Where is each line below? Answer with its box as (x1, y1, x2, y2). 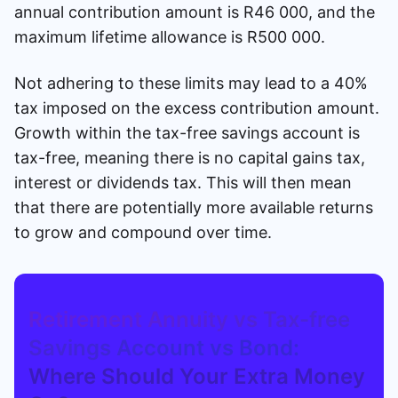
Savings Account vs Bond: (28, 334, 299, 361)
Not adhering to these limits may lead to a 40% (14, 73, 368, 92)
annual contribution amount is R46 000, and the (14, 2, 375, 21)
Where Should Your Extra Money (28, 362, 365, 389)
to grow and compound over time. (14, 222, 272, 242)
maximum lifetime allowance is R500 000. (14, 27, 325, 46)
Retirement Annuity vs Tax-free (28, 306, 350, 332)
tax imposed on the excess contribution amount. (14, 98, 379, 117)
